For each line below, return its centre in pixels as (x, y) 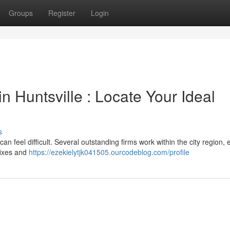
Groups (21, 13)
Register (62, 13)
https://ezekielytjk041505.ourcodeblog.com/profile (109, 152)
